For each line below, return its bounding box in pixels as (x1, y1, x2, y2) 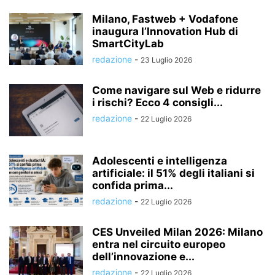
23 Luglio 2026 (141, 55, 192, 64)
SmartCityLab (92, 37, 164, 50)
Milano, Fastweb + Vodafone (92, 12, 238, 25)
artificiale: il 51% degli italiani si (92, 166, 255, 179)
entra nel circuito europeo (92, 238, 225, 250)
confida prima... (92, 179, 173, 192)
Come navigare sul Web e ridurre (92, 83, 261, 96)
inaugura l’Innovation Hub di (92, 25, 238, 37)
